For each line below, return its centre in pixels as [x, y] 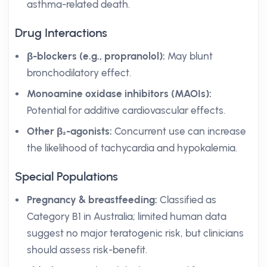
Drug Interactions [61, 33]
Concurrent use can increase [179, 131]
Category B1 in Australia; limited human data [127, 216]
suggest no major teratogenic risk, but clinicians [135, 233]
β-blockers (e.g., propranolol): [96, 56]
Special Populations [66, 176]
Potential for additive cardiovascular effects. [126, 110]
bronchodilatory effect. [79, 73]
